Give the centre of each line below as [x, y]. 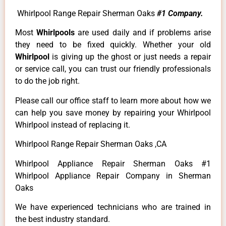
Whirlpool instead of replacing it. [73, 125]
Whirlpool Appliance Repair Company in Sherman [113, 176]
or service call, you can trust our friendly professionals [113, 69]
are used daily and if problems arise [144, 33]
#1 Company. [180, 14]
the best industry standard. [63, 219]
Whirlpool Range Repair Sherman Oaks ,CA [91, 144]
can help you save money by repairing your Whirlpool [113, 112]
